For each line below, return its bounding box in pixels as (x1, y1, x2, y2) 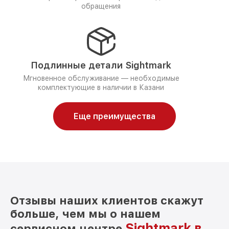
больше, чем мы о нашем (10, 207, 161, 220)
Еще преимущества (74, 111, 155, 121)
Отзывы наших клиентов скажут (10, 194, 203, 207)
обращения (81, 2, 121, 10)
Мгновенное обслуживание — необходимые (22, 74, 179, 82)
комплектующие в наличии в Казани (38, 83, 164, 91)
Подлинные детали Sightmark (31, 60, 171, 71)
